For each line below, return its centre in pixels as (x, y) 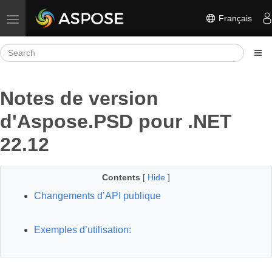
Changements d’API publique (97, 196)
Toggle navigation (46, 18)
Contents (121, 177)
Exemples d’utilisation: (83, 230)
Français (234, 18)
